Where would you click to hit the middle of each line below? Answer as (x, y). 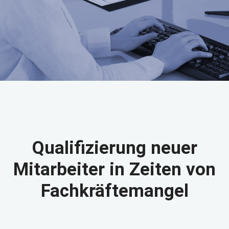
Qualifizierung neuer (114, 148)
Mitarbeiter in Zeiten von (114, 169)
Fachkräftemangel (114, 191)
